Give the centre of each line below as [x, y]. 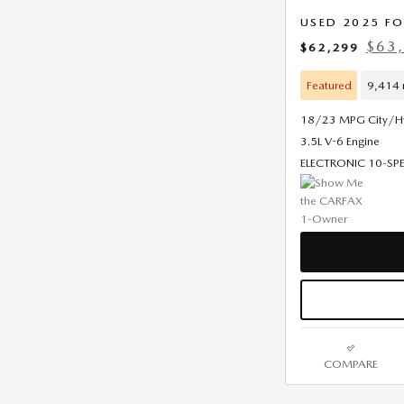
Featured [329, 85]
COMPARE [350, 363]
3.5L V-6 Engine [340, 142]
